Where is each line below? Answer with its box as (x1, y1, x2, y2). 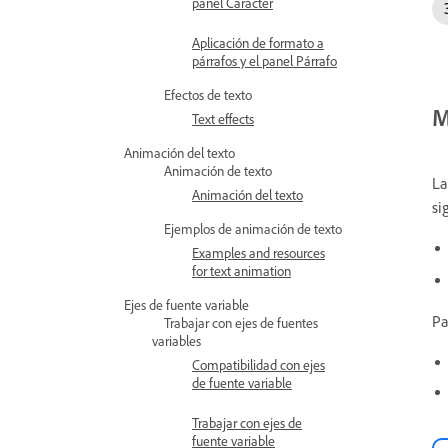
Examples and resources (192, 244, 325, 261)
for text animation (192, 262, 291, 279)
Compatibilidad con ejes (192, 356, 325, 373)
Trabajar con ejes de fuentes (164, 314, 318, 331)
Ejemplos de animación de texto (164, 220, 342, 237)
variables (152, 332, 201, 349)
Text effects (192, 110, 254, 127)
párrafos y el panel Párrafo (192, 52, 337, 69)
